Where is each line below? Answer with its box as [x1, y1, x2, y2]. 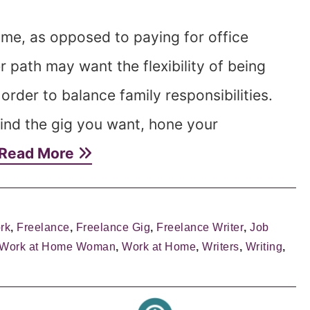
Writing [245, 241, 282, 253]
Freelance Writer [156, 221, 244, 233]
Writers [202, 241, 239, 253]
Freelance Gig [75, 221, 150, 233]
